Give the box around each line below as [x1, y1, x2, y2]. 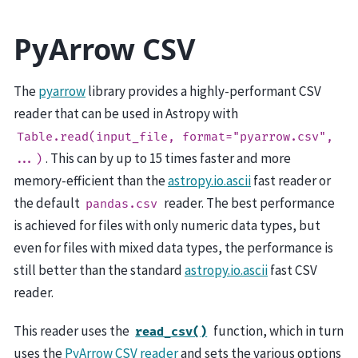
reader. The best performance [161, 194, 335, 213]
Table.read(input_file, [17, 129, 176, 145]
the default [14, 194, 82, 213]
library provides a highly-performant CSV [86, 82, 321, 101]
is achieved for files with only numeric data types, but [14, 217, 320, 235]
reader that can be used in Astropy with [14, 105, 238, 123]
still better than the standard [14, 261, 185, 280]
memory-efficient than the [14, 172, 168, 190]
